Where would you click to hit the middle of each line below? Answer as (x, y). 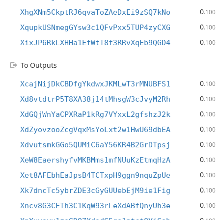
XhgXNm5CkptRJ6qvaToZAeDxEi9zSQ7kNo (95, 12)
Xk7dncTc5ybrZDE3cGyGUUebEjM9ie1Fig (95, 191)
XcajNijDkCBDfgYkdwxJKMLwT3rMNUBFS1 (95, 84)
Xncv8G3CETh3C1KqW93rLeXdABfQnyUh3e (95, 206)
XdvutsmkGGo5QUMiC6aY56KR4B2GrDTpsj (95, 145)
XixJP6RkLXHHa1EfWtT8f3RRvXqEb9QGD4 (95, 43)
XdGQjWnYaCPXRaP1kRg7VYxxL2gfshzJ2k (95, 114)
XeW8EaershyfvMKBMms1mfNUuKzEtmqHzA (95, 160)
